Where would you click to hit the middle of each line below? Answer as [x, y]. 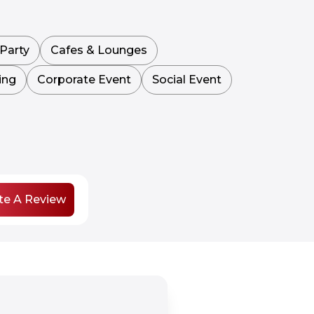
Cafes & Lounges [99, 50]
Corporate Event [84, 80]
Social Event [187, 80]
